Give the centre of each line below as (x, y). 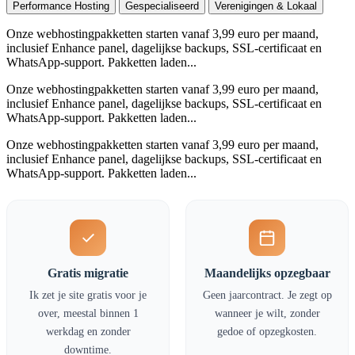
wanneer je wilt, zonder (267, 313)
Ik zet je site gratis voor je (88, 294)
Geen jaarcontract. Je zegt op (267, 294)
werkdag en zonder (88, 331)
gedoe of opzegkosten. (267, 331)
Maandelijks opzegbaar (267, 273)
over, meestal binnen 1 (88, 313)
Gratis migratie (88, 273)
